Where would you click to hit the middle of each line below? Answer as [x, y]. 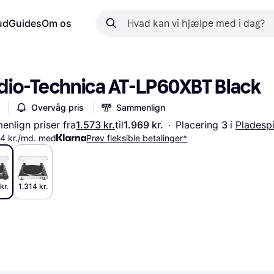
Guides [25, 23]
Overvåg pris [57, 107]
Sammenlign [141, 107]
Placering [198, 125]
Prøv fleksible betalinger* [137, 138]
